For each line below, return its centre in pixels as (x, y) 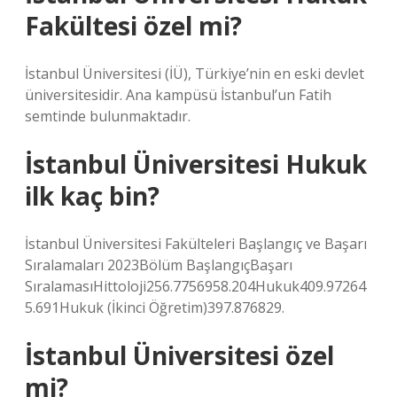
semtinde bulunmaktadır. (108, 116)
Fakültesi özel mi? (133, 26)
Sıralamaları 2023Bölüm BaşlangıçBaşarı (159, 265)
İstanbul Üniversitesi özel (179, 355)
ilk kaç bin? (92, 196)
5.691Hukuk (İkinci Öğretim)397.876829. (155, 307)
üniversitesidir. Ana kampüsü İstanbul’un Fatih (178, 95)
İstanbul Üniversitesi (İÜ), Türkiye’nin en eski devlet (195, 74)
